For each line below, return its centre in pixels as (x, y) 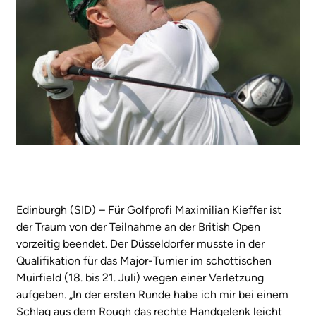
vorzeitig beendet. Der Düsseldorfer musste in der (140, 243)
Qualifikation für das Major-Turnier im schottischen (144, 260)
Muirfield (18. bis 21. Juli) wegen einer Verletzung (140, 277)
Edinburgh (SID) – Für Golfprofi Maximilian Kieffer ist (149, 209)
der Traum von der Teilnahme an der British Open (138, 226)
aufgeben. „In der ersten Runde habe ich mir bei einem (152, 294)
